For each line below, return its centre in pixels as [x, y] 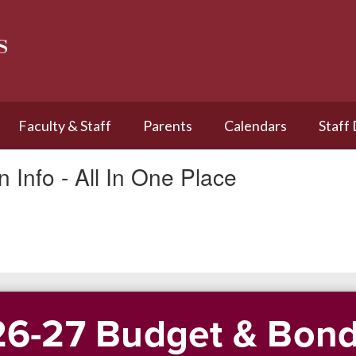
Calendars [255, 126]
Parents [168, 126]
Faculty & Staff [65, 126]
